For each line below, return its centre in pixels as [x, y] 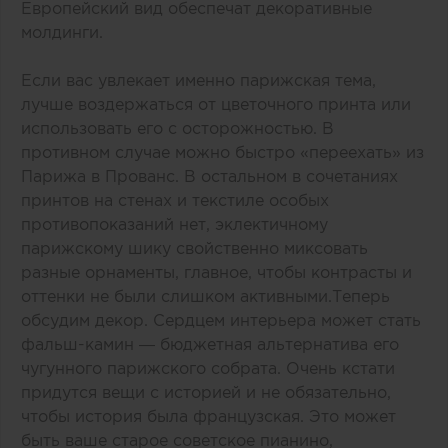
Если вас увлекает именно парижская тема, [198, 80]
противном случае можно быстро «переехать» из [222, 152]
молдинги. [62, 32]
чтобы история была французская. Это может [208, 416]
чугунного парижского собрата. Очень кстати [208, 368]
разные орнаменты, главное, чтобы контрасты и [216, 272]
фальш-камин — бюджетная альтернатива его [210, 344]
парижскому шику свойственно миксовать [194, 248]
